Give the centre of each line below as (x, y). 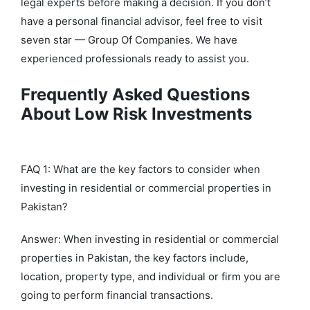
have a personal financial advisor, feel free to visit (142, 21)
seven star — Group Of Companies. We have (129, 40)
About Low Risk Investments (136, 114)
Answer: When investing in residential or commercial (150, 239)
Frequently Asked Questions (135, 95)
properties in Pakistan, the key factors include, (135, 258)
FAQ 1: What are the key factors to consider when (140, 170)
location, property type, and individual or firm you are (151, 277)
